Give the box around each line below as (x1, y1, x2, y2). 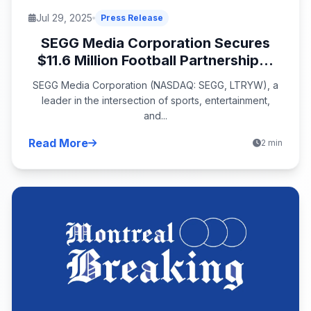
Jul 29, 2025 (36, 11, 92, 24)
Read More (28, 135, 88, 150)
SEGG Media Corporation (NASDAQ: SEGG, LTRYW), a (33, 78, 278, 91)
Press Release (101, 12, 163, 23)
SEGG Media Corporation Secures (41, 34, 270, 51)
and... (144, 109, 167, 121)
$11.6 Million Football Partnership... (37, 51, 274, 69)
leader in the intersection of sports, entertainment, (41, 94, 270, 106)
